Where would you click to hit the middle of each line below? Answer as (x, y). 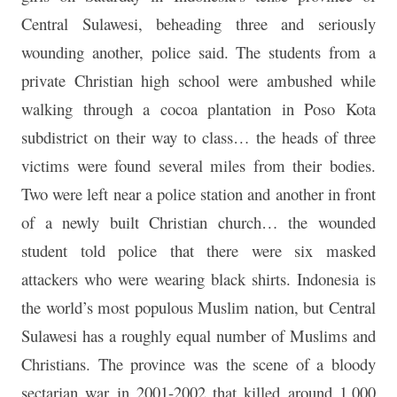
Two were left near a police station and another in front (198, 194)
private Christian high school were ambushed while (198, 81)
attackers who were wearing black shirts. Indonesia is (198, 279)
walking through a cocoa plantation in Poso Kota (198, 109)
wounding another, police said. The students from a (198, 52)
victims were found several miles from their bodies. (198, 166)
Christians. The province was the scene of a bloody (198, 364)
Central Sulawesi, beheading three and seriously (198, 24)
